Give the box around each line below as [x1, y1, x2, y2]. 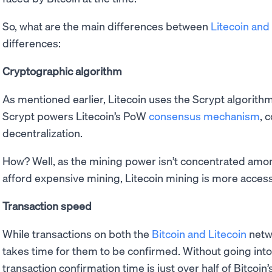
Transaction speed [2, 198, 92, 212]
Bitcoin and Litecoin [152, 226, 246, 240]
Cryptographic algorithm [2, 63, 122, 78]
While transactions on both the [2, 226, 152, 240]
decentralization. [2, 125, 85, 140]
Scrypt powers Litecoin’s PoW [2, 108, 149, 123]
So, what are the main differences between [2, 18, 211, 33]
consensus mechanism [149, 108, 260, 123]
